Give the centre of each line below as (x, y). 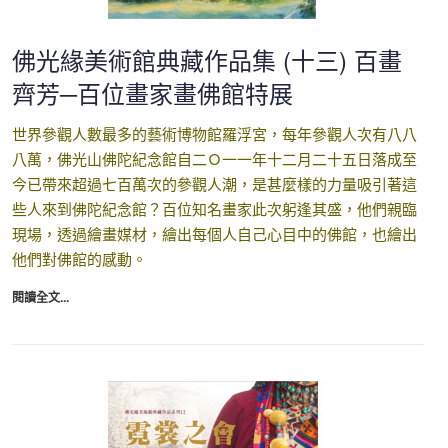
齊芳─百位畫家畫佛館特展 (152, 92)
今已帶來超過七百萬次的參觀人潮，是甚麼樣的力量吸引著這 (214, 183)
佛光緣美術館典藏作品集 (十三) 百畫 (207, 59)
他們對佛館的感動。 (79, 258)
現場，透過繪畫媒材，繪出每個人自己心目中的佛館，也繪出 (214, 233)
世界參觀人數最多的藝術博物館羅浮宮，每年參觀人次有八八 (214, 133)
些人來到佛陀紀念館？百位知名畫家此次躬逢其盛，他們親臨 (214, 208)
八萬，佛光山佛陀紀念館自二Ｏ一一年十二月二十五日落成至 (214, 158)
